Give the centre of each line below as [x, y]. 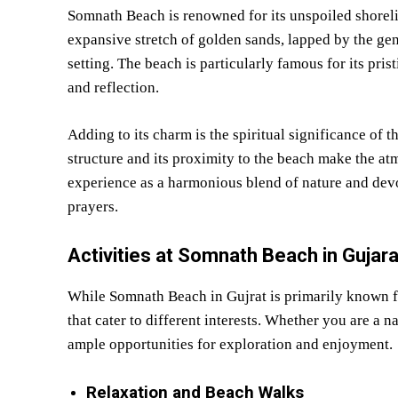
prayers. [93, 206]
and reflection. [113, 87]
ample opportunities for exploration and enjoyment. [230, 344]
